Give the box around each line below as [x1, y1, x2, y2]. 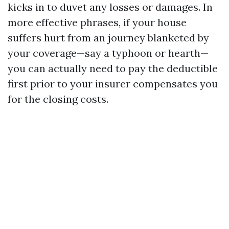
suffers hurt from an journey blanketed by [8, 31, 209, 44]
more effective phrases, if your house [8, 16, 187, 29]
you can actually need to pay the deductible [8, 62, 218, 75]
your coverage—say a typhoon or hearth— [8, 47, 209, 59]
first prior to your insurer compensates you [8, 77, 218, 90]
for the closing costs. [8, 93, 108, 105]
